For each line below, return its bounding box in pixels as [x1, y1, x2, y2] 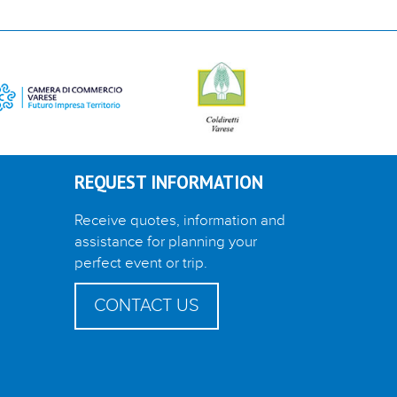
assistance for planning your [74, 232, 257, 251]
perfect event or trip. [74, 253, 207, 272]
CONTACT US [93, 294, 199, 316]
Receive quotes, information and [74, 211, 285, 230]
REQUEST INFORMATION [74, 169, 263, 194]
